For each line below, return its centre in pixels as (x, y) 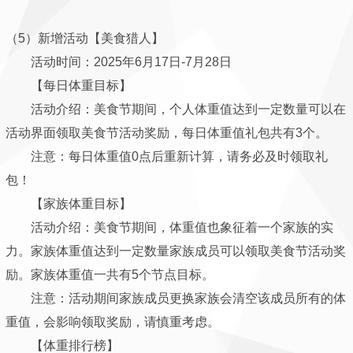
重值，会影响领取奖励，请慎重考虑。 (113, 322)
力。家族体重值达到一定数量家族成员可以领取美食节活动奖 (176, 251)
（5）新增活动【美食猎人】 (85, 38)
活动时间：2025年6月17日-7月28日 (119, 62)
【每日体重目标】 (69, 85)
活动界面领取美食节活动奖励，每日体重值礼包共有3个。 (167, 133)
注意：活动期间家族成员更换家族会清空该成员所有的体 (176, 298)
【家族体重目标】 (69, 204)
